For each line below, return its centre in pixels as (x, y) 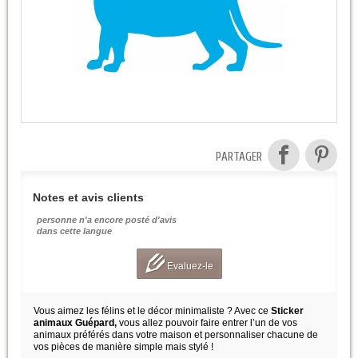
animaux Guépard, (75, 323)
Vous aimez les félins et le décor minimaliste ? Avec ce (152, 311)
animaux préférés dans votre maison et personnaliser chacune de (176, 335)
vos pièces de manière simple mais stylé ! (123, 347)
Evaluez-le (189, 266)
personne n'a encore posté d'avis (107, 220)
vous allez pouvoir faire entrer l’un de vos (207, 323)
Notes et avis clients (88, 198)
